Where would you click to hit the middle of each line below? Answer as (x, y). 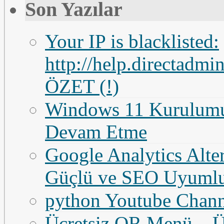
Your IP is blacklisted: (132, 41)
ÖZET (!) (82, 86)
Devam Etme (96, 132)
